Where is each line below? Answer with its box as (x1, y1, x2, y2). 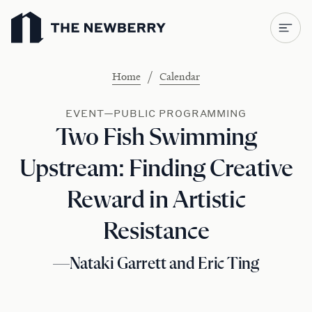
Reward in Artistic (66, 188, 246, 213)
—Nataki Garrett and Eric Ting (52, 256, 260, 272)
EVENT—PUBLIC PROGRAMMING (65, 107, 247, 119)
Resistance (102, 219, 210, 244)
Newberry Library (11, 3, 94, 19)
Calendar (159, 68, 200, 83)
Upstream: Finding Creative (19, 157, 293, 182)
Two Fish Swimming (55, 125, 257, 150)
